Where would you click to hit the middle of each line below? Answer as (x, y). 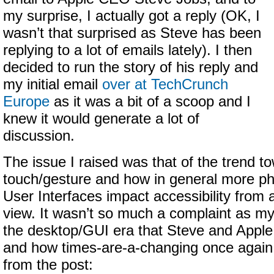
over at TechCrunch (165, 84)
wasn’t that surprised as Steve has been (132, 33)
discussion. (39, 136)
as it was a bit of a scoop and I (150, 102)
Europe (26, 102)
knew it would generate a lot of (101, 119)
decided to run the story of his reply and (131, 67)
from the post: (48, 265)
